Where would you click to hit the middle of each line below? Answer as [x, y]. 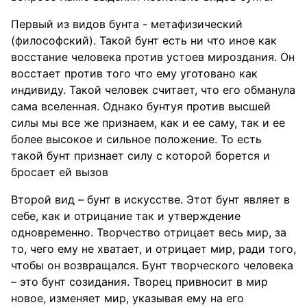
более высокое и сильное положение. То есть [136, 139]
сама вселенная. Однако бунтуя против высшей [141, 106]
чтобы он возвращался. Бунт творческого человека [152, 265]
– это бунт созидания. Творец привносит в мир [139, 282]
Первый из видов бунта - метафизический [127, 24]
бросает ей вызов [60, 172]
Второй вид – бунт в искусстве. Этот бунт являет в [150, 199]
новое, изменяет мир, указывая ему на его [127, 298]
